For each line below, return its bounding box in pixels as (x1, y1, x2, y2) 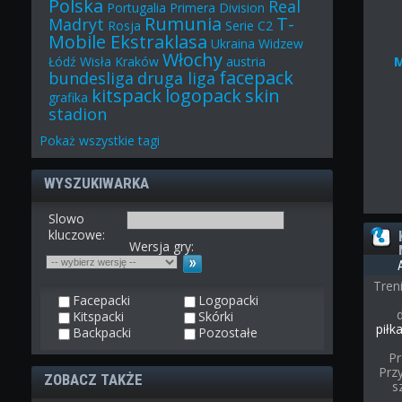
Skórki (195, 308, 234, 326)
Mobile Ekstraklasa (48, 30, 208, 55)
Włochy (162, 48, 223, 73)
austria (226, 53, 267, 71)
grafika (48, 89, 89, 107)
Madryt (48, 13, 105, 36)
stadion (48, 103, 108, 126)
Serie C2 (225, 17, 274, 35)
